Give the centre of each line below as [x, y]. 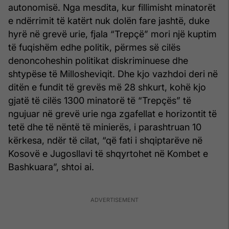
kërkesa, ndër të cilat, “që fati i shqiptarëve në [105, 140]
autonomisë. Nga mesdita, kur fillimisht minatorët [112, 7]
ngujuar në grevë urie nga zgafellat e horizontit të [112, 113]
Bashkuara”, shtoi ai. [51, 167]
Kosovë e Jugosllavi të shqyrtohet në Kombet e [108, 153]
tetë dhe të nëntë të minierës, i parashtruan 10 [105, 127]
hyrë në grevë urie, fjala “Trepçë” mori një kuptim [112, 34]
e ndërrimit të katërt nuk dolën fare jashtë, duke [109, 20]
